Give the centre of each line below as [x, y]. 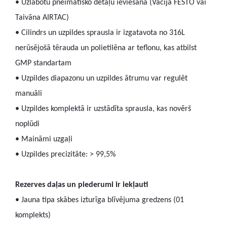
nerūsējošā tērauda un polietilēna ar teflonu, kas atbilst [106, 48]
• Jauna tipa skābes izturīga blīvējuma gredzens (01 [100, 200]
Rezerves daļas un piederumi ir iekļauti [82, 185]
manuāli [29, 94]
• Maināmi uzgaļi [44, 139]
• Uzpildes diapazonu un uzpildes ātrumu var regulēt [101, 79]
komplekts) [33, 215]
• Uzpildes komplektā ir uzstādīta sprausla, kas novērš [103, 109]
